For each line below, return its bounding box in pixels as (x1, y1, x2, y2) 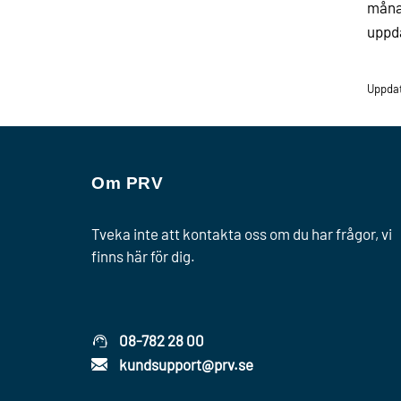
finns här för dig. (91, 247, 195, 265)
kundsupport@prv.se (119, 355, 253, 374)
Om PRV (91, 174, 164, 192)
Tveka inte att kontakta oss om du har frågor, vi (91, 225, 392, 243)
